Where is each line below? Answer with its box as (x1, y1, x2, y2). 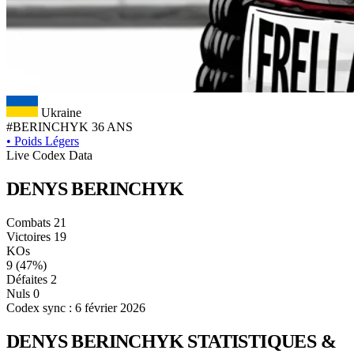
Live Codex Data (6, 149, 92, 162)
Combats (6, 215, 51, 229)
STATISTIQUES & (187, 330, 337, 352)
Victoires (6, 229, 51, 243)
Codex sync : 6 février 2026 (6, 300, 145, 314)
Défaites (6, 272, 47, 286)
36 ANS (92, 120, 133, 134)
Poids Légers (11, 134, 79, 148)
